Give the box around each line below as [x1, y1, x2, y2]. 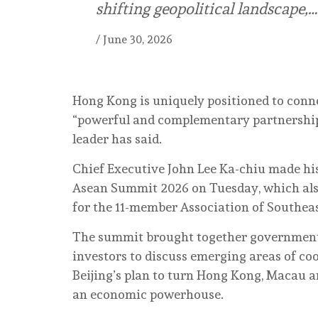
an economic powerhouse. [72, 286, 224, 302]
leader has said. [72, 131, 162, 146]
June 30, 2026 [103, 32, 172, 46]
